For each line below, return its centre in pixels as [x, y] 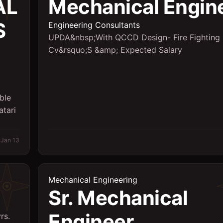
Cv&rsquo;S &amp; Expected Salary [115, 50]
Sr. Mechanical [118, 198]
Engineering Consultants [94, 25]
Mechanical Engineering [93, 180]
